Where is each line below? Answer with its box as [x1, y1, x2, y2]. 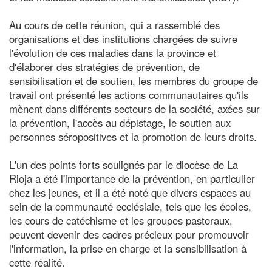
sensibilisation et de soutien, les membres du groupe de [9, 73, 258, 88]
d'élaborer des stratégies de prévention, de [9, 59, 200, 74]
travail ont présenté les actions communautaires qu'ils [9, 87, 248, 102]
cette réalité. [9, 254, 65, 270]
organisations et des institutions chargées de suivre [9, 31, 237, 46]
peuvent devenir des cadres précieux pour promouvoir [9, 226, 249, 242]
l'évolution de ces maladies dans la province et [9, 45, 216, 60]
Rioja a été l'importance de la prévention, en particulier [9, 171, 255, 186]
